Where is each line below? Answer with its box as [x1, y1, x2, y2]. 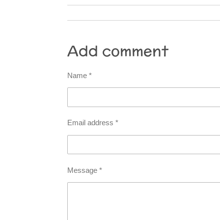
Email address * [67, 118, 118, 127]
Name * [67, 71, 92, 80]
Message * [67, 165, 102, 174]
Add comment [67, 40, 168, 61]
